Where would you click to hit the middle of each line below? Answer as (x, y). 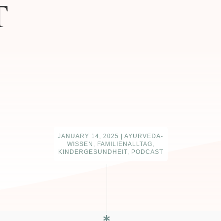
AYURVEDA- (144, 136)
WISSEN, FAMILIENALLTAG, (110, 144)
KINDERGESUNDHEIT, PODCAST (110, 152)
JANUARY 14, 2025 (89, 136)
